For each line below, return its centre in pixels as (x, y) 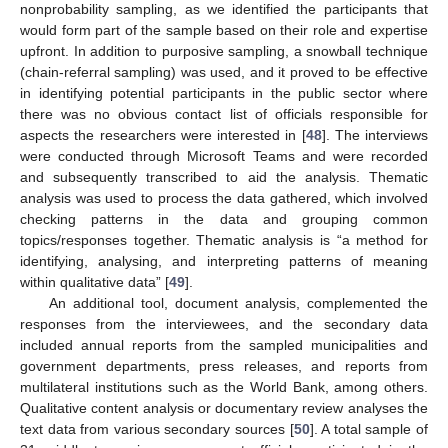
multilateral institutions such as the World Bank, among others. (224, 387)
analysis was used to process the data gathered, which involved (224, 198)
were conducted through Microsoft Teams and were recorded (224, 156)
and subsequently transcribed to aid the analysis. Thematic (224, 177)
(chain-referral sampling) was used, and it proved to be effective (224, 72)
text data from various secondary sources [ (157, 429)
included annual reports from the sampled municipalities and (224, 345)
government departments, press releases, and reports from (224, 366)
